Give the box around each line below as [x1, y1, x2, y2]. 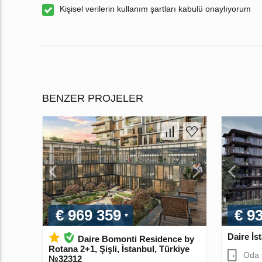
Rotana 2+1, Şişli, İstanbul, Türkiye [49, 243, 189, 254]
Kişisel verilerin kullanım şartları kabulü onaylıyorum [60, 4, 251, 14]
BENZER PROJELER [42, 92, 143, 105]
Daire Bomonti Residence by [78, 233, 194, 244]
